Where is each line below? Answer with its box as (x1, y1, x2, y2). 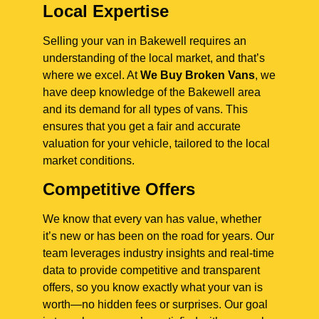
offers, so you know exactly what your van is (43, 281, 263, 293)
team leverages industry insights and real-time (43, 246, 274, 259)
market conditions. (43, 154, 135, 167)
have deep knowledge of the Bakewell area (43, 85, 261, 98)
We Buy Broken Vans (140, 68, 255, 81)
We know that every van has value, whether (43, 212, 261, 225)
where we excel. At (43, 68, 140, 81)
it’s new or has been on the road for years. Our (43, 229, 274, 242)
